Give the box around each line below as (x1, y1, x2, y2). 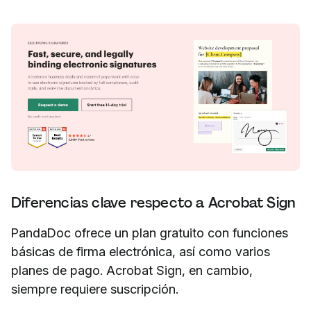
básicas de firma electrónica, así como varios (11, 244, 270, 259)
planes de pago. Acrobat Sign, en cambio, (11, 262, 253, 278)
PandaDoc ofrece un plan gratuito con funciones (11, 225, 288, 240)
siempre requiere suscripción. (11, 281, 178, 296)
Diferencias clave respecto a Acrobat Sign (11, 193, 296, 212)
